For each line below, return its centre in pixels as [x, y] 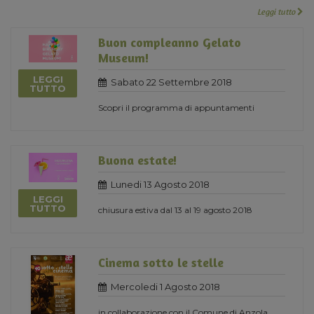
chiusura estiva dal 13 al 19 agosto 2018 [175, 210]
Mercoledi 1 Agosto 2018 [164, 286]
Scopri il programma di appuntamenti [176, 107]
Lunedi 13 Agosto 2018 [159, 184]
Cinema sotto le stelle [161, 262]
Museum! [124, 57]
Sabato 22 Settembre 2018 [170, 82]
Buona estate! [138, 159]
